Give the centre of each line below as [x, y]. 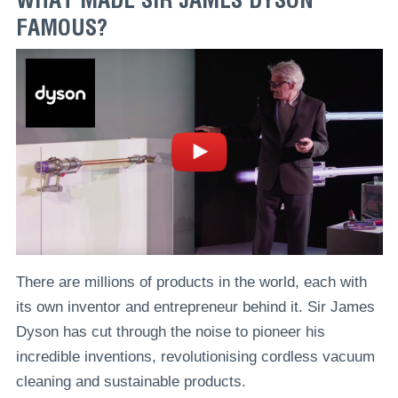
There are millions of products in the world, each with [191, 283]
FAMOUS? [61, 28]
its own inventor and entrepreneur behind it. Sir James [195, 307]
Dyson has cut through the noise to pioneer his [170, 332]
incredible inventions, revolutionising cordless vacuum [195, 357]
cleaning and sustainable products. [131, 382]
